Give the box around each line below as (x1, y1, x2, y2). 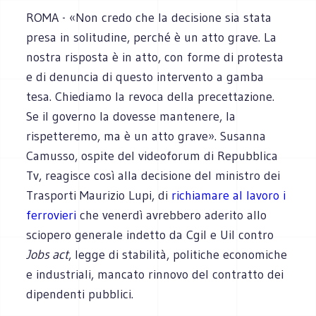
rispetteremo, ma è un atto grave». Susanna (26, 128, 267, 144)
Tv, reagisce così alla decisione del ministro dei (26, 167, 281, 183)
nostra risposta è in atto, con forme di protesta (26, 49, 284, 65)
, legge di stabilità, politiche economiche (68, 246, 288, 262)
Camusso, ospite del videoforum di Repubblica (26, 147, 279, 164)
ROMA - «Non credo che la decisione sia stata (26, 9, 272, 25)
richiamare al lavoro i (171, 187, 286, 203)
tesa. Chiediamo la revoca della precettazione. (26, 88, 275, 104)
